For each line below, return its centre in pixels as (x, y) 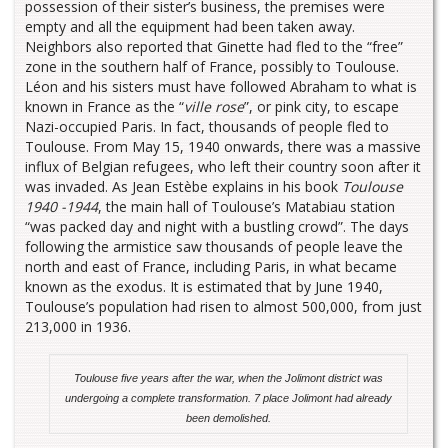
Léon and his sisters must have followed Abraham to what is (221, 87)
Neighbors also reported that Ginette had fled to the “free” (214, 47)
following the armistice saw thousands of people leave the (214, 247)
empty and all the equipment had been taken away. (190, 27)
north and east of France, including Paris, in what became (211, 267)
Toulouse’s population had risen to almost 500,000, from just (223, 307)
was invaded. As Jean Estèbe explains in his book (183, 187)
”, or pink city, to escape (321, 107)
